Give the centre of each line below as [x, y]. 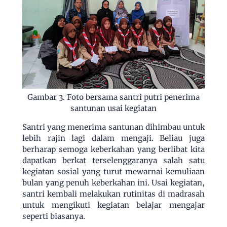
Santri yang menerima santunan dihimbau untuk [113, 127]
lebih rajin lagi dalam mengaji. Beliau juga [113, 138]
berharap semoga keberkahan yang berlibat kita [113, 149]
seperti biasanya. [55, 216]
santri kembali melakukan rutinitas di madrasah [113, 194]
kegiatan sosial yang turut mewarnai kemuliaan [113, 171]
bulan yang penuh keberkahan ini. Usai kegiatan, [113, 182]
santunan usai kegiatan [113, 108]
